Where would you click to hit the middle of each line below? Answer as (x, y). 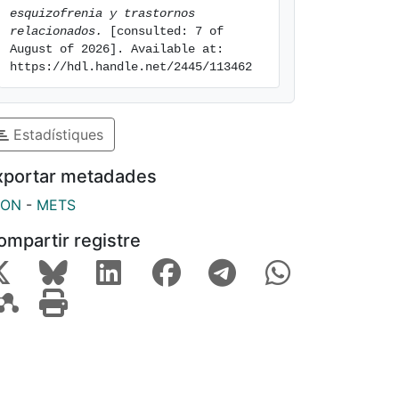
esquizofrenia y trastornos (102, 13)
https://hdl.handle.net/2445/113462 (131, 67)
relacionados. (56, 31)
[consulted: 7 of (163, 31)
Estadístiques (56, 134)
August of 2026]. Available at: (117, 49)
